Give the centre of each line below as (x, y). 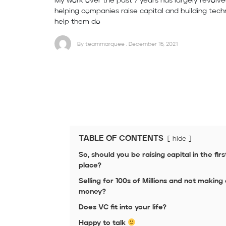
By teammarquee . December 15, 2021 (127, 44)
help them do (77, 22)
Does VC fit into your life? (122, 208)
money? (92, 192)
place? (90, 166)
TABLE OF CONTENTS (121, 139)
